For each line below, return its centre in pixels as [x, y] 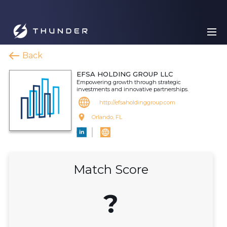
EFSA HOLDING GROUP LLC [125, 74]
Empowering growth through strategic [129, 82]
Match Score [111, 169]
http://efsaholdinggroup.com [137, 102]
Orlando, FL [107, 117]
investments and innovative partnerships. [133, 89]
